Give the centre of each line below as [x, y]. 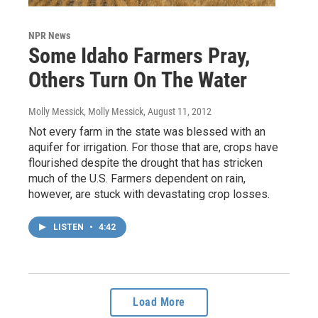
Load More [159, 302]
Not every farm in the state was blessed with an [147, 132]
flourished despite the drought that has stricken [146, 163]
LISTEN [70, 227]
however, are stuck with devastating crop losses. [149, 194]
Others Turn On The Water [138, 80]
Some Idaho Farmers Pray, [139, 56]
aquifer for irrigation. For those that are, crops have [153, 148]
